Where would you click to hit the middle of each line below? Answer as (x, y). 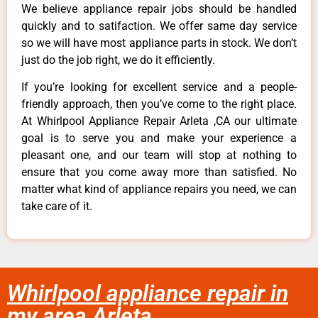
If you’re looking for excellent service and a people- (159, 87)
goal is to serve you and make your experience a (159, 138)
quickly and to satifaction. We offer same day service (159, 26)
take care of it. (57, 206)
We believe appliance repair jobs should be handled (159, 9)
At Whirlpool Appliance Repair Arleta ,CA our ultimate (159, 121)
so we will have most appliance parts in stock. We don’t (159, 43)
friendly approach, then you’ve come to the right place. (159, 104)
